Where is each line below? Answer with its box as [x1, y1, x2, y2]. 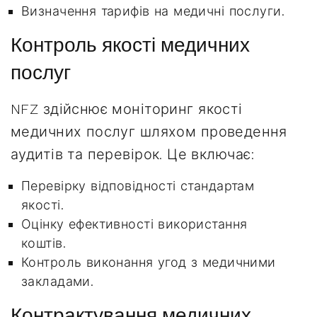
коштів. [21, 236, 66, 250]
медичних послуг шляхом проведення [11, 123, 287, 140]
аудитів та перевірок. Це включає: [11, 146, 255, 163]
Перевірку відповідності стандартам [21, 178, 255, 193]
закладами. [21, 274, 94, 289]
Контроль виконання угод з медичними [21, 255, 276, 270]
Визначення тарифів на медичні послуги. [21, 4, 284, 18]
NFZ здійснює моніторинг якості [11, 100, 243, 117]
